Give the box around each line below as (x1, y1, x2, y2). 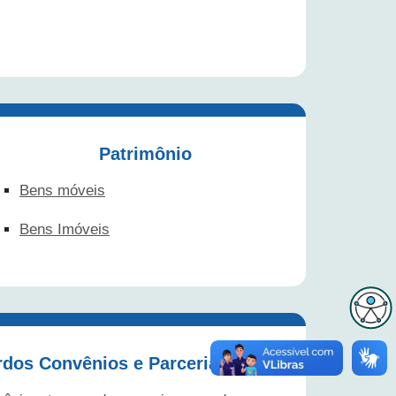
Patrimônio (98, 143, 192, 164)
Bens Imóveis (19, 220, 110, 238)
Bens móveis (19, 181, 105, 199)
